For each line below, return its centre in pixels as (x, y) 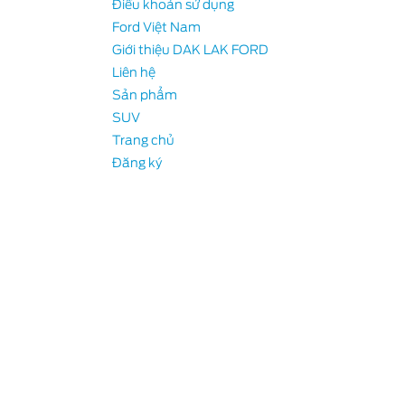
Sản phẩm (144, 95)
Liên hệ (133, 72)
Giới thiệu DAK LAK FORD (190, 50)
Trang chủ (143, 140)
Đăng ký (137, 163)
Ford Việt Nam (156, 27)
